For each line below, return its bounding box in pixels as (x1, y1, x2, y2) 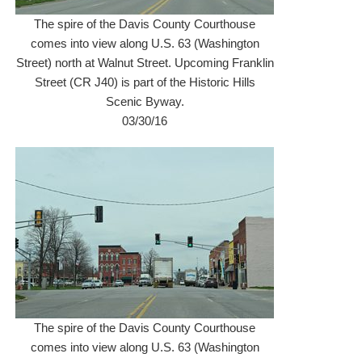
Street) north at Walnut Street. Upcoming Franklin (15, 56, 274, 69)
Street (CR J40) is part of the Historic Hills (34, 75, 255, 89)
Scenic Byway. (105, 95, 184, 108)
